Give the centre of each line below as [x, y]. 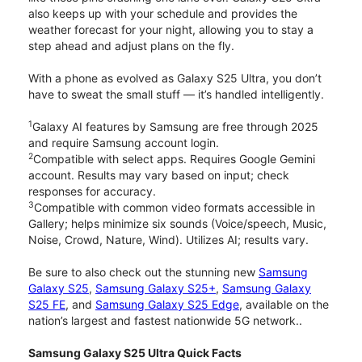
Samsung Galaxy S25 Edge [167, 305]
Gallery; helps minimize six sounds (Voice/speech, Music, [177, 224]
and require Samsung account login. [124, 143]
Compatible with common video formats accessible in [175, 208]
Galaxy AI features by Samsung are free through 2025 [175, 127]
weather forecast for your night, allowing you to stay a [171, 30]
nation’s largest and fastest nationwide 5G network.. [165, 321]
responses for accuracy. [92, 192]
